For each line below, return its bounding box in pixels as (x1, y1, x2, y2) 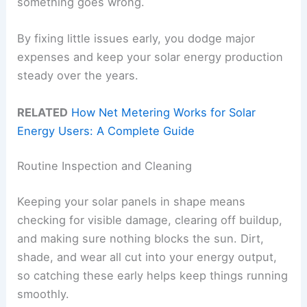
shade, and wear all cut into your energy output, (17, 249, 278, 264)
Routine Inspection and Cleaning (17, 159, 193, 173)
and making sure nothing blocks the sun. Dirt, (17, 231, 265, 245)
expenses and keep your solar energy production (17, 50, 284, 64)
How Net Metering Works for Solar (71, 105, 256, 119)
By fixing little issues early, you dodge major (17, 32, 256, 46)
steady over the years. (17, 69, 139, 83)
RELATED (17, 105, 69, 119)
